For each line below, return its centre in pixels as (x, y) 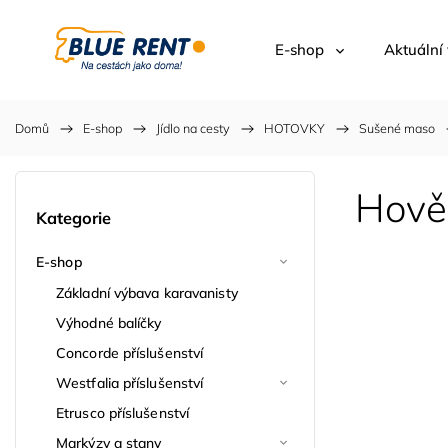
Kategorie (73, 218)
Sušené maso (397, 128)
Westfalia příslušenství (130, 382)
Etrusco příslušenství (123, 412)
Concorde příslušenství (130, 352)
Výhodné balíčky (109, 322)
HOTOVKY (294, 128)
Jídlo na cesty (193, 128)
